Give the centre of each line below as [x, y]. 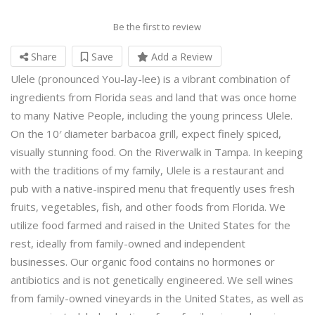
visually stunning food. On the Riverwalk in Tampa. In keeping [157, 152]
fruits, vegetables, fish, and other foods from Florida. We [148, 206]
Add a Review [180, 56]
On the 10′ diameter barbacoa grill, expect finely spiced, [146, 133]
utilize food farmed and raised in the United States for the [150, 225]
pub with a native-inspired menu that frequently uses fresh [153, 188]
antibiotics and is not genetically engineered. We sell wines [152, 279]
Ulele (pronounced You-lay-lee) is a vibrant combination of [150, 78]
